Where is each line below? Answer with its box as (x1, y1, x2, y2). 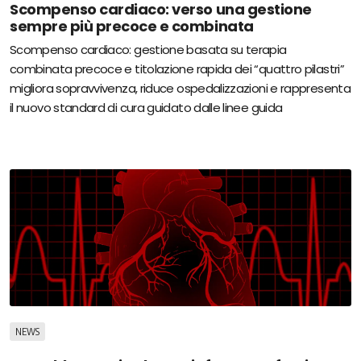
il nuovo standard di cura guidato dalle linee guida (10, 98, 283, 116)
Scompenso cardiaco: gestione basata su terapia (10, 40, 287, 58)
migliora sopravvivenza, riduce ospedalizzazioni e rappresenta (10, 79, 351, 97)
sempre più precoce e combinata (10, 15, 254, 36)
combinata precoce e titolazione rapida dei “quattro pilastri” (10, 60, 344, 77)
